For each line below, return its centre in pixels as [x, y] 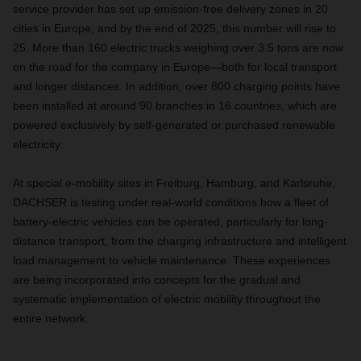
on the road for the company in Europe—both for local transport [175, 67]
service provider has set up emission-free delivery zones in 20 [170, 9]
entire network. [51, 318]
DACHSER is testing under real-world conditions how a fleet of [171, 202]
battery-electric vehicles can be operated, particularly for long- [170, 222]
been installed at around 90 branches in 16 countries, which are [175, 106]
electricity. [38, 144]
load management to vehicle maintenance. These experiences [172, 260]
